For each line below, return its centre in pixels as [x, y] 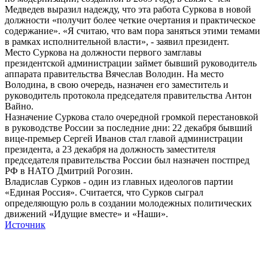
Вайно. [19, 106]
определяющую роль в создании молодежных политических [128, 203]
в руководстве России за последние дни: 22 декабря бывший [129, 128]
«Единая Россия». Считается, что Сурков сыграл [104, 193]
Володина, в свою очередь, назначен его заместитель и [117, 85]
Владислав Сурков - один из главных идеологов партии [119, 182]
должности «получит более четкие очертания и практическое [130, 20]
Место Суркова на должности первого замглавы [103, 53]
